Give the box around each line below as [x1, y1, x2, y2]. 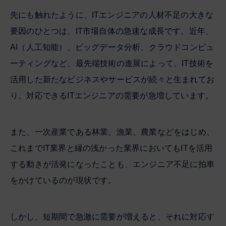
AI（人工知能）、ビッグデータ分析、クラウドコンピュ [10, 42, 214, 51]
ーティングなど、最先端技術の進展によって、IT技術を [10, 59, 214, 68]
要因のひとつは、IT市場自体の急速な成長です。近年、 [10, 26, 214, 35]
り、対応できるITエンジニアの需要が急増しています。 [10, 91, 214, 100]
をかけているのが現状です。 [10, 176, 117, 185]
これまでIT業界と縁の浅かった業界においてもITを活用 [10, 143, 213, 152]
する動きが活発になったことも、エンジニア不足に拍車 [10, 159, 214, 168]
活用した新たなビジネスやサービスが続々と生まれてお [10, 75, 214, 84]
